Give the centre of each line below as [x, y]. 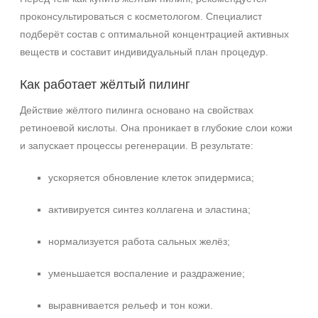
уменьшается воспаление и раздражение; [147, 273]
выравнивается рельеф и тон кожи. [131, 305]
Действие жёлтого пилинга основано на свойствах [137, 110]
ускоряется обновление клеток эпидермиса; [151, 177]
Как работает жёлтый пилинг [105, 84]
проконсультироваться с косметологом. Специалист [141, 16]
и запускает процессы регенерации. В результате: [137, 146]
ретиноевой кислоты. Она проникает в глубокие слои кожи [156, 128]
